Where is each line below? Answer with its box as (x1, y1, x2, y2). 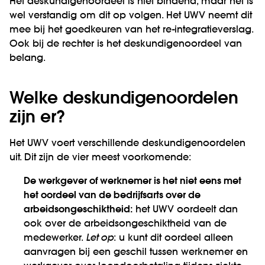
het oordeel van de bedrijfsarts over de (24, 191, 201, 201)
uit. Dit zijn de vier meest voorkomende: (9, 153, 191, 163)
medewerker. (24, 234, 86, 243)
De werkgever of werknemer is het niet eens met (24, 177, 241, 186)
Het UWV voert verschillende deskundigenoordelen (9, 139, 245, 148)
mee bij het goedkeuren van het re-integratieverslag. (9, 25, 253, 35)
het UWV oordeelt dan (132, 205, 238, 215)
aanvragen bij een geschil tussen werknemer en (24, 248, 248, 257)
